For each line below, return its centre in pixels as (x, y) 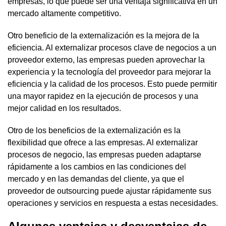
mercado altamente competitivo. (64, 13)
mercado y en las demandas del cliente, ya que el (96, 179)
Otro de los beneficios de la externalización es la (94, 130)
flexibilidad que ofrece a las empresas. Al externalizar (103, 142)
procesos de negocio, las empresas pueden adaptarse (104, 154)
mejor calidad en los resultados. (64, 108)
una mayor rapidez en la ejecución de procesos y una (103, 96)
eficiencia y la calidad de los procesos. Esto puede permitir (112, 84)
